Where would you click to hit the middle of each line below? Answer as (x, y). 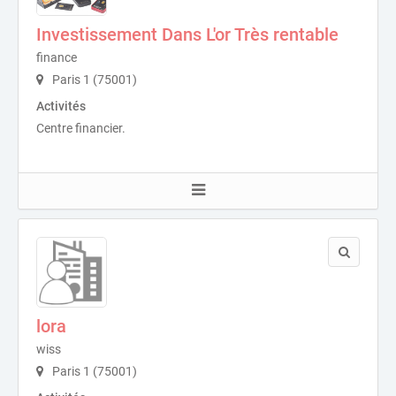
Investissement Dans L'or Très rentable (187, 35)
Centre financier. (81, 129)
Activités (61, 107)
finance (57, 58)
